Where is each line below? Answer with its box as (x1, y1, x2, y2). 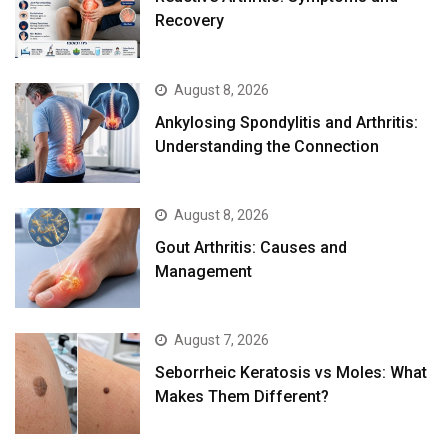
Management (155, 262, 253, 282)
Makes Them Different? (155, 387, 330, 407)
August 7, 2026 (174, 332, 270, 349)
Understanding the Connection (155, 136, 380, 156)
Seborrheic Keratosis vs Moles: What (155, 363, 428, 383)
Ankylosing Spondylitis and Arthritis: (155, 112, 419, 132)
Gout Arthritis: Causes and (155, 238, 348, 258)
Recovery (155, 11, 225, 31)
